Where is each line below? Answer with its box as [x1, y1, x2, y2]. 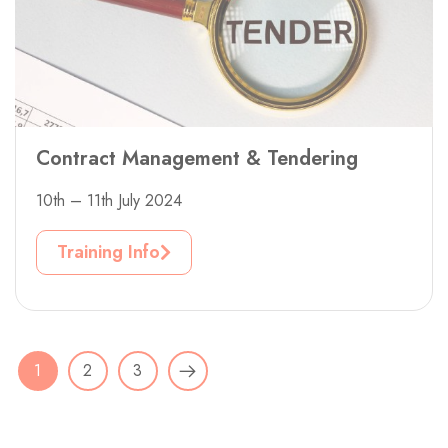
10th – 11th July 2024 [36, 188, 182, 212]
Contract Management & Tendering [36, 143, 358, 173]
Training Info [57, 238, 160, 265]
